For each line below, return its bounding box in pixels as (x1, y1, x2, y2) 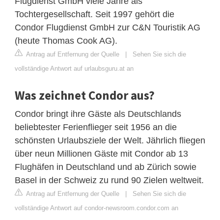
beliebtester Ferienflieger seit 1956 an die (15, 122, 177, 132)
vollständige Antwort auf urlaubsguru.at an (15, 64, 134, 72)
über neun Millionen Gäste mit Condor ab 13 (15, 148, 188, 159)
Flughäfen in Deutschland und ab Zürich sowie (15, 162, 196, 172)
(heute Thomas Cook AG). (15, 35, 117, 46)
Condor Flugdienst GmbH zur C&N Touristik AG (15, 22, 200, 32)
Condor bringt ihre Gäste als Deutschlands (15, 109, 181, 119)
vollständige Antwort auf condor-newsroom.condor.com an (15, 204, 178, 212)
